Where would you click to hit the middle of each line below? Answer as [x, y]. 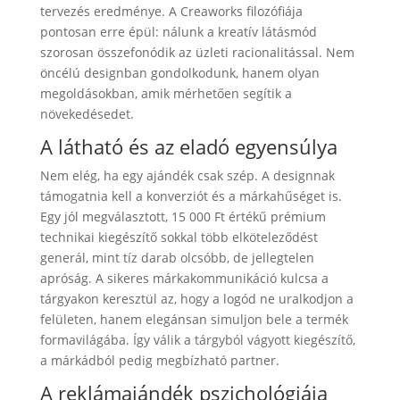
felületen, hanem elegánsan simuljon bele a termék [194, 319]
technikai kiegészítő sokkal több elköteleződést [179, 237]
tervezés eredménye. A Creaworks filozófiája [171, 11]
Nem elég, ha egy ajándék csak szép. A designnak [187, 175]
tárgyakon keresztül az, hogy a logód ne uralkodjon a [196, 298]
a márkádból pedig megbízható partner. [159, 360]
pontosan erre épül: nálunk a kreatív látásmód [178, 31]
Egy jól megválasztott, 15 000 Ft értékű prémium [183, 216]
